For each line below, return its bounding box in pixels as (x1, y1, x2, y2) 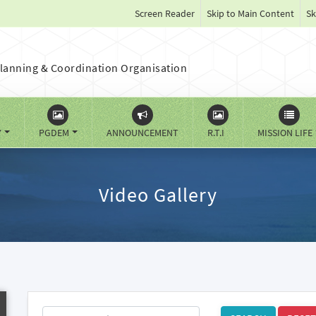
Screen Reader (135, 7, 195, 20)
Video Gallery (99, 182, 217, 207)
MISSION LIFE (257, 126, 312, 139)
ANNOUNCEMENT (106, 126, 178, 139)
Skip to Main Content (207, 7, 294, 20)
